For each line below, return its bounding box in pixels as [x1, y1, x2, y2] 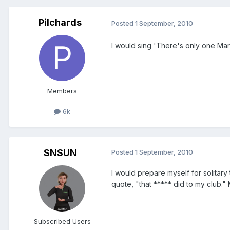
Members [47, 87, 77, 95]
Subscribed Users [33, 217, 91, 225]
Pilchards [39, 17, 82, 28]
